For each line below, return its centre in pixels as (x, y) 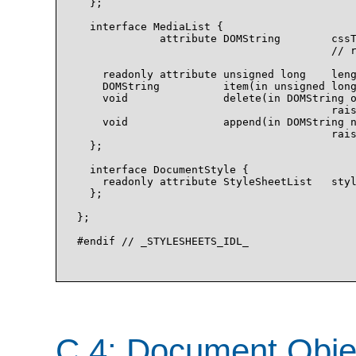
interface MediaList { (150, 27)
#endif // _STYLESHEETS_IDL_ (163, 242)
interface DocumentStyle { (163, 170)
